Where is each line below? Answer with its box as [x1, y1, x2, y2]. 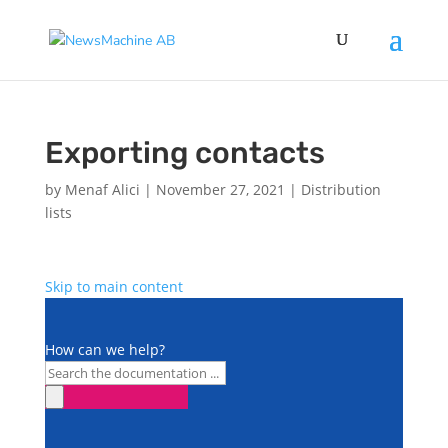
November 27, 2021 [155, 180, 285, 199]
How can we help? [44, 340, 165, 359]
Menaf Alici [64, 180, 140, 199]
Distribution [300, 180, 381, 199]
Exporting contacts [44, 135, 325, 171]
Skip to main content [44, 277, 183, 296]
